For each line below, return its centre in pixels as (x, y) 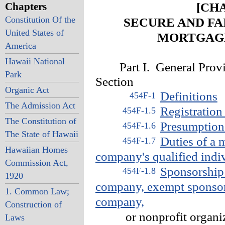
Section (115, 82)
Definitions (189, 96)
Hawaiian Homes (36, 150)
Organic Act (27, 90)
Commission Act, (36, 163)
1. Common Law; (37, 191)
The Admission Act (40, 105)
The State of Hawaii (41, 134)
